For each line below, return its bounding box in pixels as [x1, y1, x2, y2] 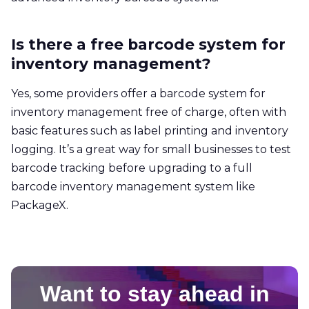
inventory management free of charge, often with [11, 105, 286, 119]
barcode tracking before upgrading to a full [11, 161, 252, 175]
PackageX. [11, 198, 68, 212]
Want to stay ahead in [39, 281, 270, 306]
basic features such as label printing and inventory [11, 123, 288, 137]
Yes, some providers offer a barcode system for [11, 86, 266, 100]
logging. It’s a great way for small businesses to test [11, 142, 291, 156]
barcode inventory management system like [11, 179, 255, 193]
